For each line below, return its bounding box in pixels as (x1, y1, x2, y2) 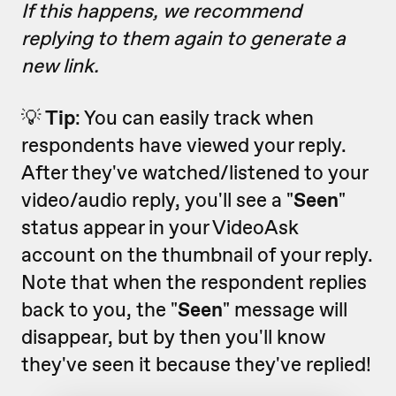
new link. (21, 52, 99, 79)
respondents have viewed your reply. (21, 132, 346, 158)
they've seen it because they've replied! (21, 351, 371, 377)
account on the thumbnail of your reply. (21, 241, 373, 268)
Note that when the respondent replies (21, 269, 367, 295)
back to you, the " (21, 296, 178, 323)
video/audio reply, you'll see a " (21, 187, 293, 213)
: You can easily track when (75, 104, 314, 131)
